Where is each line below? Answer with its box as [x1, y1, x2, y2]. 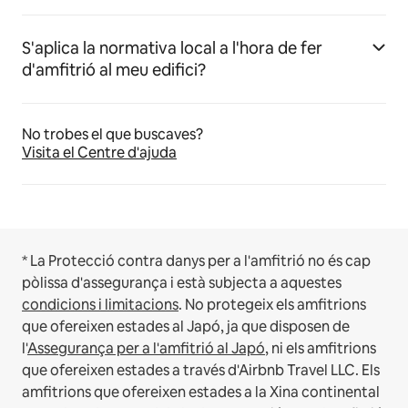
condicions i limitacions [22, 294, 178, 314]
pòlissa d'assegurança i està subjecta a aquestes [22, 272, 342, 292]
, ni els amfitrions [265, 338, 376, 358]
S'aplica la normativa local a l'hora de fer [22, 36, 322, 58]
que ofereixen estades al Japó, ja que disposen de [22, 316, 350, 336]
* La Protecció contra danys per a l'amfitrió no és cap [22, 250, 371, 270]
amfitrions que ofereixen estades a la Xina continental [22, 382, 380, 402]
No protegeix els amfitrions [185, 294, 366, 314]
